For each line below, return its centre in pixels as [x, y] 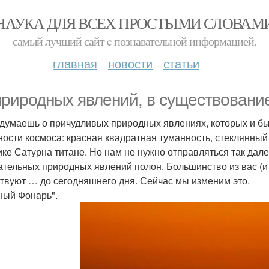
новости [130, 63]
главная [75, 63]
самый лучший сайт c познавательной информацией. [134, 41]
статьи [181, 63]
